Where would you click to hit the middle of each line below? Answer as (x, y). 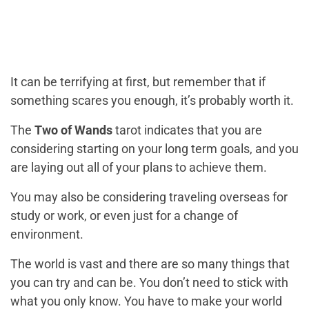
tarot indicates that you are (187, 130)
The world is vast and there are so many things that (150, 264)
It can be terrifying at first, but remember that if (138, 82)
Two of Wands (73, 130)
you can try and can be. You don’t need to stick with (149, 283)
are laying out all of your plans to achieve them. (139, 168)
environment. (47, 235)
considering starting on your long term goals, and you (154, 149)
